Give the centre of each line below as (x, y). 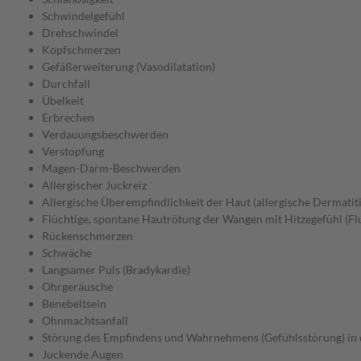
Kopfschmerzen (81, 50)
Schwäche (67, 253)
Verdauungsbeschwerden (105, 135)
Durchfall (66, 84)
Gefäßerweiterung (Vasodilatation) (129, 67)
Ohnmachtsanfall (85, 321)
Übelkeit (63, 101)
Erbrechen (68, 118)
